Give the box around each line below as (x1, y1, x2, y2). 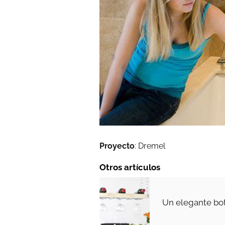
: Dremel (135, 141, 165, 151)
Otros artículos (99, 162, 160, 172)
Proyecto (99, 141, 135, 151)
